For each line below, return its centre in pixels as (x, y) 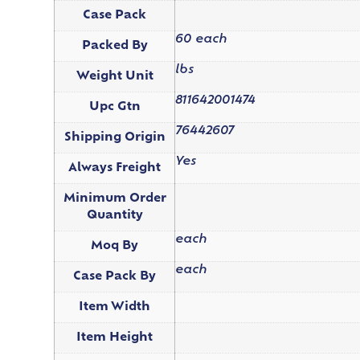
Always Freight (115, 168)
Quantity (115, 215)
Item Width (115, 307)
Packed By (115, 46)
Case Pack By (115, 276)
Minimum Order (115, 198)
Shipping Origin (115, 137)
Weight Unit (115, 76)
